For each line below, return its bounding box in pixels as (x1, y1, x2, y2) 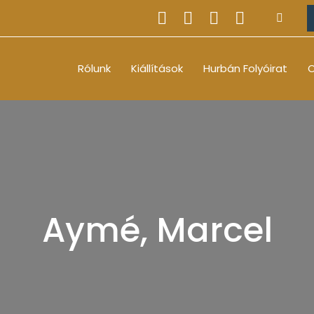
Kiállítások (131, 61, 183, 76)
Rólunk (78, 61, 111, 76)
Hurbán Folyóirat (203, 61, 287, 76)
